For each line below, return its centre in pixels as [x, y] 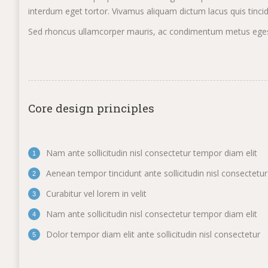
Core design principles [91, 108]
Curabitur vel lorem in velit [96, 194]
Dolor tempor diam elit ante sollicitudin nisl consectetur [153, 234]
